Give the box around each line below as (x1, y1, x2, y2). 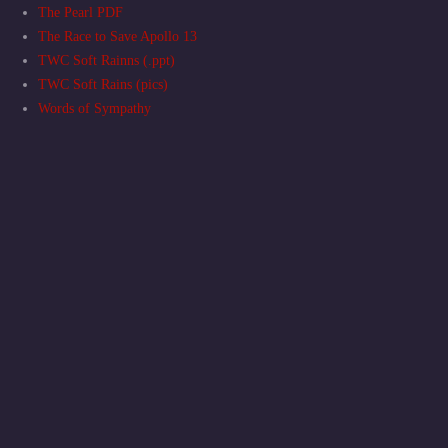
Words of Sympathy (38, 100, 151, 116)
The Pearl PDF (38, 4, 123, 20)
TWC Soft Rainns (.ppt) (38, 52, 175, 68)
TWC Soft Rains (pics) (38, 76, 168, 92)
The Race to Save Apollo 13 (38, 28, 197, 44)
